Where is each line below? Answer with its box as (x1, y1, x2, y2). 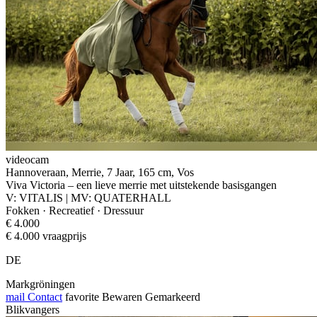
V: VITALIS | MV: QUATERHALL (6, 191, 171, 204)
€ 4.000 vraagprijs (6, 229, 86, 242)
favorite (65, 290, 99, 303)
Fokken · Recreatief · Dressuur (6, 204, 144, 217)
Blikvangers (6, 303, 59, 316)
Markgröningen (6, 277, 75, 290)
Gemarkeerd (145, 290, 200, 303)
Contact (25, 290, 62, 303)
